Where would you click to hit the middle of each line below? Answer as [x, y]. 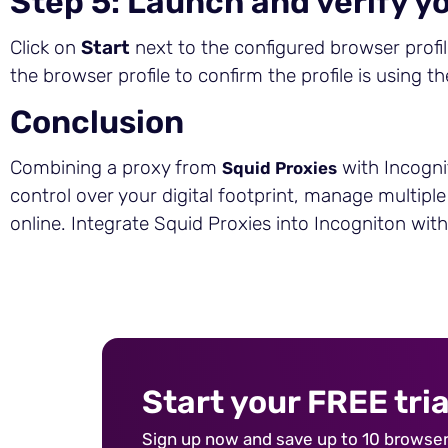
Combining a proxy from [116, 167]
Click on [45, 47]
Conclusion [97, 122]
